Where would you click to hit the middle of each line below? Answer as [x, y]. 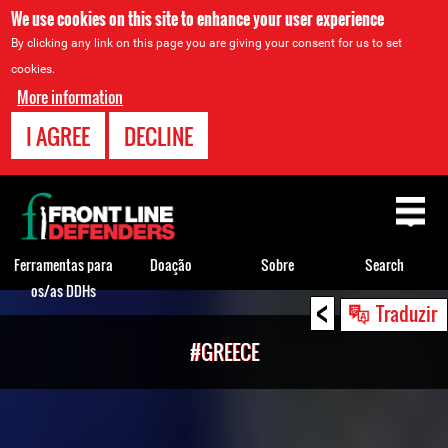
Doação [170, 264]
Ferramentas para [63, 264]
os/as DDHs [63, 290]
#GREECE [224, 352]
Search [384, 264]
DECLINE [159, 136]
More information [70, 97]
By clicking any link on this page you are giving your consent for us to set [207, 43]
